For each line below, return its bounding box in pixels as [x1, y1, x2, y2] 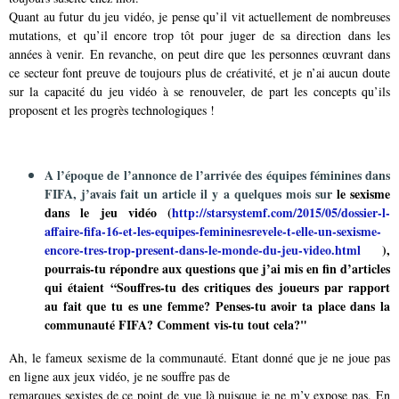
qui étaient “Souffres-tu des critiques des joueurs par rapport [45, 277, 390, 297]
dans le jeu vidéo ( [45, 202, 172, 222]
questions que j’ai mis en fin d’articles [185, 258, 390, 278]
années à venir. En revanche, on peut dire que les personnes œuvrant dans [9, 45, 390, 62]
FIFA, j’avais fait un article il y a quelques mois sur [45, 183, 337, 203]
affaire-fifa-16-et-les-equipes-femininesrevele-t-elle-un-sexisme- [45, 221, 381, 240]
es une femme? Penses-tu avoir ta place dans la [127, 296, 391, 315]
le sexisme [336, 183, 391, 203]
